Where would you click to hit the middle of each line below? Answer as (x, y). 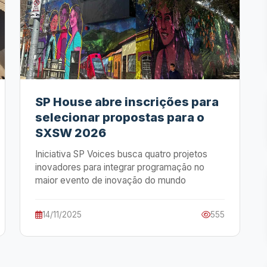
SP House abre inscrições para (127, 102)
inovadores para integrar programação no (120, 167)
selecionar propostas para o (120, 117)
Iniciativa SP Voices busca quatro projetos (121, 154)
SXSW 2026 (71, 133)
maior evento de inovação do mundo (111, 180)
